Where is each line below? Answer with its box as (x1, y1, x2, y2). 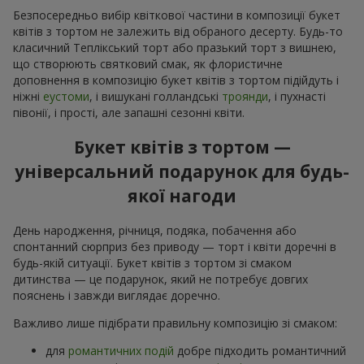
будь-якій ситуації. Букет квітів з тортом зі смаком (13, 254, 292, 271)
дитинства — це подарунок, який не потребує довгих (13, 271, 308, 287)
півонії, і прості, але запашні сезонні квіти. (13, 104, 245, 120)
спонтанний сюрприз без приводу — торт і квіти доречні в (13, 238, 336, 254)
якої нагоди (128, 184, 236, 208)
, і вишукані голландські (89, 88, 222, 104)
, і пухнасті (268, 88, 326, 104)
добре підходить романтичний (174, 342, 346, 358)
